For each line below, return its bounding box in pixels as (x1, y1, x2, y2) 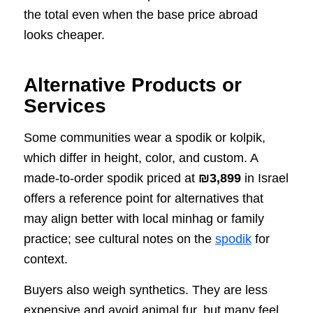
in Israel (240, 170, 289, 185)
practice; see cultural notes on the (23, 231, 215, 246)
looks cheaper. (23, 28, 105, 43)
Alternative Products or (23, 74, 242, 96)
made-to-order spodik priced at (23, 170, 198, 185)
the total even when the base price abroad (23, 8, 258, 22)
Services (23, 95, 106, 117)
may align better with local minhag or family (23, 211, 264, 226)
